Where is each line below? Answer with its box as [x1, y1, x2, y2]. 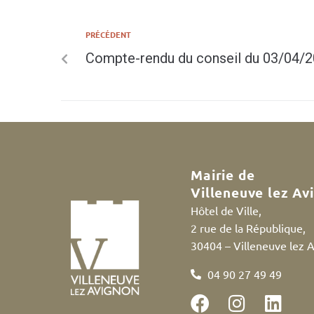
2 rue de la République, [191, 221, 306, 235]
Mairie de [191, 166, 255, 184]
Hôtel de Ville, [191, 203, 262, 218]
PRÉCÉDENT [86, 29, 131, 41]
